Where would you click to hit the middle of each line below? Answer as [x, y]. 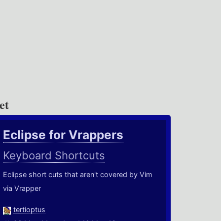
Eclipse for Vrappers [63, 135]
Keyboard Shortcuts [54, 156]
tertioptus [30, 210]
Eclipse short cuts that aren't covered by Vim [78, 175]
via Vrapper [22, 188]
